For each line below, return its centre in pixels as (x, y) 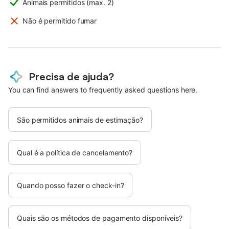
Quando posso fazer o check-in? (71, 186)
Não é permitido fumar (60, 21)
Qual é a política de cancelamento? (75, 153)
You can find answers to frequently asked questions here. (103, 90)
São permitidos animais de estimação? (80, 120)
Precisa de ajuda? (71, 77)
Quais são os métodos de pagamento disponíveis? (100, 218)
